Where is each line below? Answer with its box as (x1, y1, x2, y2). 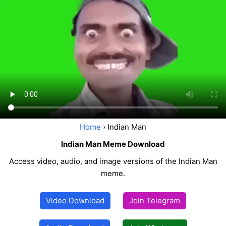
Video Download (46, 196, 104, 206)
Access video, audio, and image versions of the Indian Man (9, 156, 217, 166)
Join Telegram (129, 196, 180, 206)
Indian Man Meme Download (61, 139, 165, 149)
